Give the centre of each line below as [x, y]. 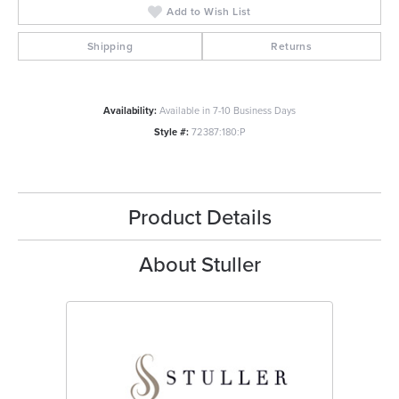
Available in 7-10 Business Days [228, 111]
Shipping [110, 46]
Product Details [199, 217]
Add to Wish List [209, 12]
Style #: [171, 132]
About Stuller [199, 264]
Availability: [130, 111]
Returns [292, 46]
